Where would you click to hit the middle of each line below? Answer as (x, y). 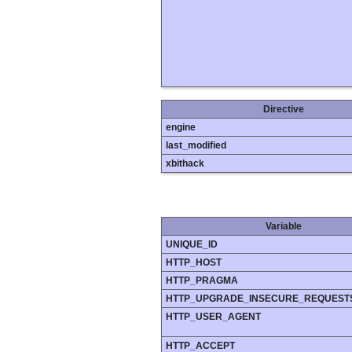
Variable (284, 227)
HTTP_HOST (194, 263)
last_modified (196, 146)
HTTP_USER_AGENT (213, 317)
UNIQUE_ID (192, 245)
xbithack (185, 164)
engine (181, 128)
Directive (284, 110)
